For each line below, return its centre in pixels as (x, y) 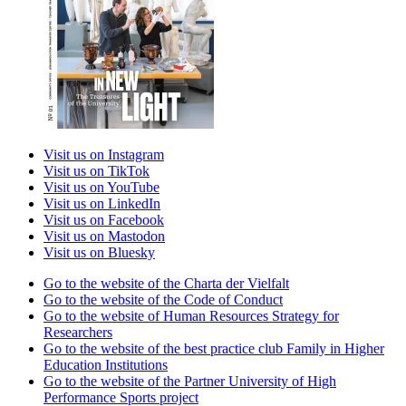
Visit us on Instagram (104, 154)
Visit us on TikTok (97, 170)
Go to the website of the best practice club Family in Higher (214, 348)
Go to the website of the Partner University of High (190, 381)
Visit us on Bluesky (99, 252)
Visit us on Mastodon (104, 236)
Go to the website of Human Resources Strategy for (191, 315)
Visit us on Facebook (104, 219)
